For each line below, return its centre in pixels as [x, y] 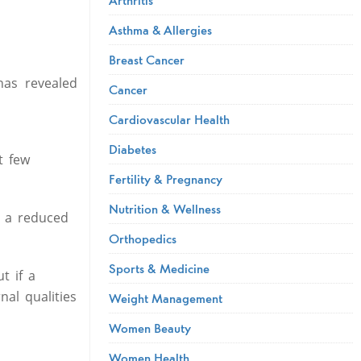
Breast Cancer [147, 59]
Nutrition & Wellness [165, 208]
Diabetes [133, 149]
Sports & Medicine [160, 268]
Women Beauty [150, 328]
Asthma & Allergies [161, 29]
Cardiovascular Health [170, 119]
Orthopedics [143, 238]
